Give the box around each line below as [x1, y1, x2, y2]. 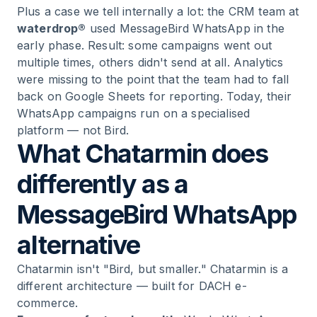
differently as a [17, 168, 188, 200]
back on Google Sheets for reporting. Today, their [17, 89, 292, 103]
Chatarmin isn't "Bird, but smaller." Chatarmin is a [17, 262, 289, 276]
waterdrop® [17, 21, 86, 35]
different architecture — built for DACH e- [17, 279, 247, 293]
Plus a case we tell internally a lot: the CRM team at [17, 4, 299, 18]
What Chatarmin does [17, 138, 268, 169]
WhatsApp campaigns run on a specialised [17, 106, 250, 120]
